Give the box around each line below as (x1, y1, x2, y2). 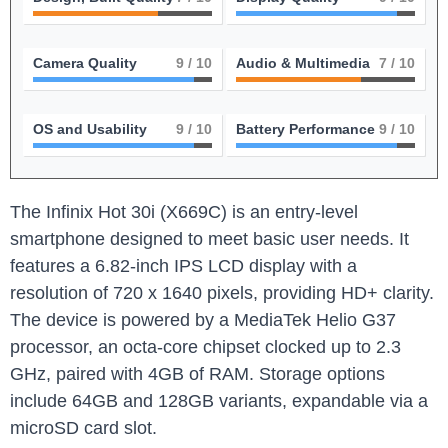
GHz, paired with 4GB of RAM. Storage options (10, 364, 385, 384)
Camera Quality (33, 55, 137, 71)
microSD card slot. (10, 418, 157, 438)
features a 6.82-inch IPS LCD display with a (10, 256, 357, 276)
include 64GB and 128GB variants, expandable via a (10, 391, 428, 411)
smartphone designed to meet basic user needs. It (10, 229, 409, 249)
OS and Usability (33, 121, 147, 137)
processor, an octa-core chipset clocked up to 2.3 (10, 337, 401, 357)
